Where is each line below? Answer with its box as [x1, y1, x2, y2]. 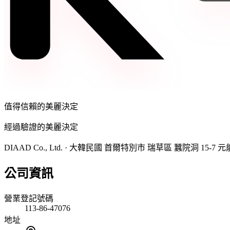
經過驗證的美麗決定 [4, 123, 78, 132]
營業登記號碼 [4, 194, 53, 203]
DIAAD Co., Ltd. [4, 143, 63, 152]
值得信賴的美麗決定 [4, 102, 78, 111]
